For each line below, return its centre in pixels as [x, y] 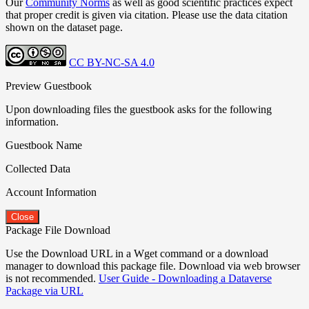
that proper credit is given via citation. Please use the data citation [147, 14]
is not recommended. [52, 278]
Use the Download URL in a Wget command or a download [137, 253]
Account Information [51, 192]
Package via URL [44, 290]
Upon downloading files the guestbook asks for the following [139, 109]
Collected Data [38, 168]
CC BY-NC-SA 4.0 [112, 62]
